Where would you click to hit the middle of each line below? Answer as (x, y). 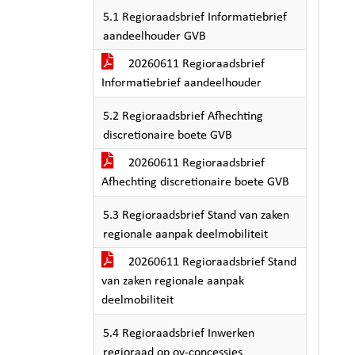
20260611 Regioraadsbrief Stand (211, 262)
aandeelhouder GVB (155, 36)
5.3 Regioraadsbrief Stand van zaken (196, 216)
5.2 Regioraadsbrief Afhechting (183, 116)
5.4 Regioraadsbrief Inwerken (179, 334)
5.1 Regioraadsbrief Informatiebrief (195, 17)
